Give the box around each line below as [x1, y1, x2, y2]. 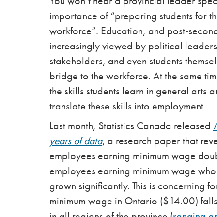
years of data [49, 134, 102, 148]
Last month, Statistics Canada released [49, 119, 213, 133]
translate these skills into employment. [49, 99, 208, 113]
